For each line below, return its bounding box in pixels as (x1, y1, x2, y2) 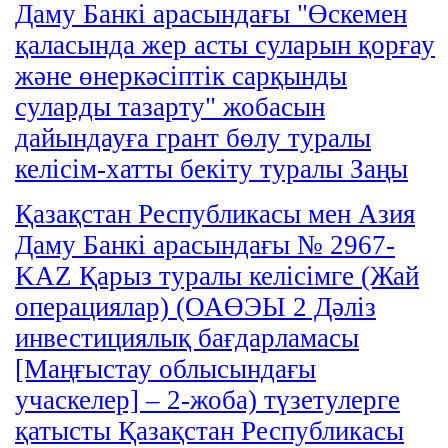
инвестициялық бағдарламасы (15, 322, 359, 353)
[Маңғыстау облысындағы (15, 353, 316, 384)
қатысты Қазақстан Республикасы (15, 415, 404, 446)
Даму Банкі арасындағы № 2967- (15, 229, 395, 260)
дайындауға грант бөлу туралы (15, 122, 371, 153)
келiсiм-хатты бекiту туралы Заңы (15, 153, 408, 184)
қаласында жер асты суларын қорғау (15, 29, 435, 60)
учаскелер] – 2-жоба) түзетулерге (15, 384, 400, 415)
